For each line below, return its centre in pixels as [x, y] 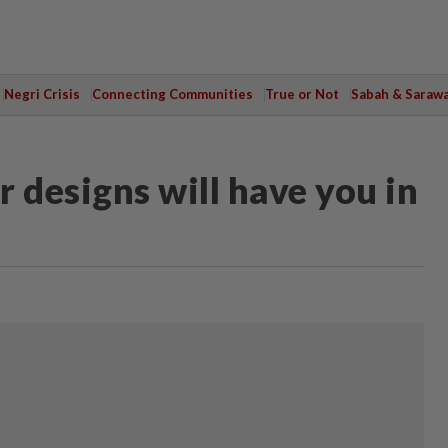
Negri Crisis [41, 94]
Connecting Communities [172, 94]
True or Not [301, 94]
